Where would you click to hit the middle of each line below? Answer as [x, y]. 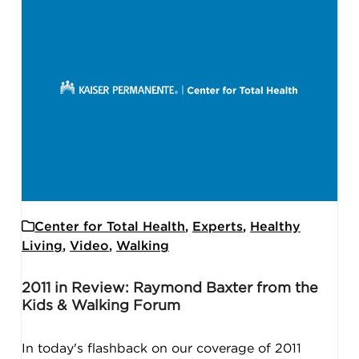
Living [42, 246]
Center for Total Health [109, 226]
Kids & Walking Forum [101, 306]
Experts [217, 226]
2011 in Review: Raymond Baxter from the [169, 288]
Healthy [275, 226]
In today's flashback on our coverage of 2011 [161, 348]
